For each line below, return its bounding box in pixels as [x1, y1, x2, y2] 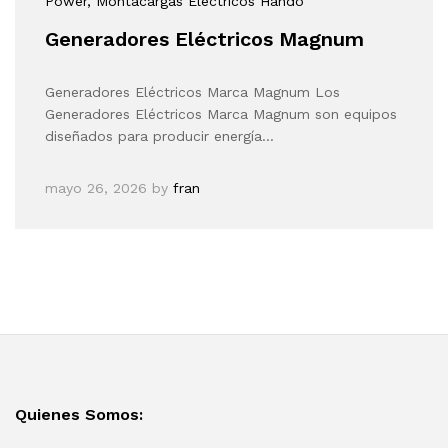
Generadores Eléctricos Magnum [45, 26, 364, 51]
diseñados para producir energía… [45, 127, 274, 144]
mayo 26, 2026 [45, 179, 147, 196]
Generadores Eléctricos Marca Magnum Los [45, 83, 340, 100]
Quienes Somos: [15, 404, 143, 424]
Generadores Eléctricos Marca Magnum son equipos [45, 105, 397, 122]
